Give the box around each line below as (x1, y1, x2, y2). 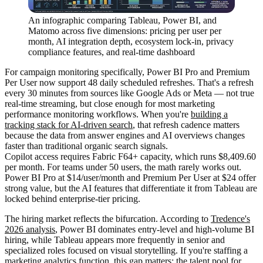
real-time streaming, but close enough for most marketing (5, 99, 215, 109)
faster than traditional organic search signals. (5, 141, 168, 151)
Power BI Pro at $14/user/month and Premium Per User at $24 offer (5, 173, 256, 183)
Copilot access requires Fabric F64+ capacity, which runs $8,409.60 (5, 151, 256, 162)
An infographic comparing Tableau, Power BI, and (28, 15, 217, 26)
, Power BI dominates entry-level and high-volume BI (55, 224, 254, 235)
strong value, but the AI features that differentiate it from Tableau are (5, 183, 257, 194)
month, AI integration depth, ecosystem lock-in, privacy (28, 36, 234, 47)
